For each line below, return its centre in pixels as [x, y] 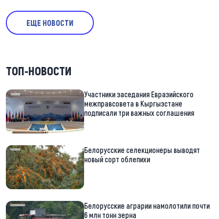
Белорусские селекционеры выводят [142, 150]
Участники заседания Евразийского [139, 94]
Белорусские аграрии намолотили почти [147, 206]
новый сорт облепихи [117, 159]
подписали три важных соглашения [139, 113]
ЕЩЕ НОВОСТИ [50, 23]
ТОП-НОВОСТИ [39, 71]
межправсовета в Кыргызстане [133, 104]
